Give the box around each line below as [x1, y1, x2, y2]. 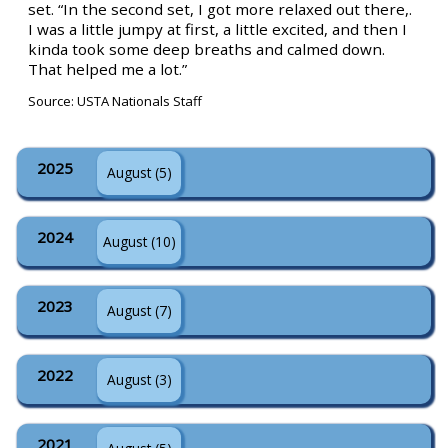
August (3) [106, 370, 172, 389]
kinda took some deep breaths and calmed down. [28, 39, 386, 59]
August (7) [106, 301, 172, 320]
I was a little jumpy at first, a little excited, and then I [28, 19, 408, 39]
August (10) [102, 232, 176, 251]
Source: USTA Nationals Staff [28, 92, 203, 110]
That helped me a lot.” [28, 59, 188, 79]
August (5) [106, 163, 172, 182]
